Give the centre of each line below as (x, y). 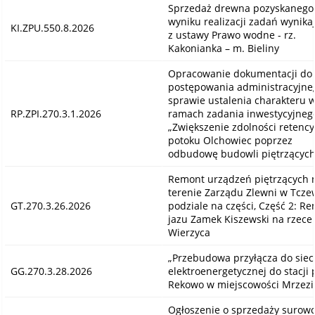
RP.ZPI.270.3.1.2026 (56, 113)
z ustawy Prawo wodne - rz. (232, 34)
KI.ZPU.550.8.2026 (52, 27)
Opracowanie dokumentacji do (240, 73)
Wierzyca (189, 232)
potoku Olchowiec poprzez (230, 140)
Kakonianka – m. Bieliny (223, 48)
